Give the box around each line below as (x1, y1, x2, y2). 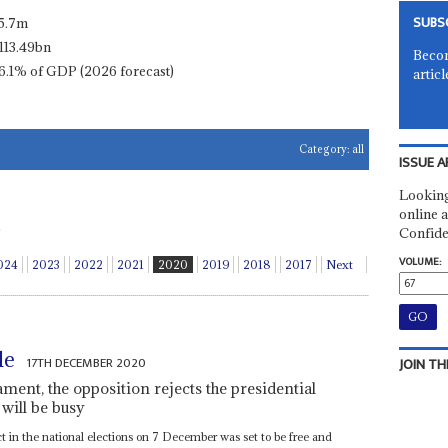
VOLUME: (398, 252, 441, 271)
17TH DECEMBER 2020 (26, 351, 147, 374)
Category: (299, 142, 353, 156)
